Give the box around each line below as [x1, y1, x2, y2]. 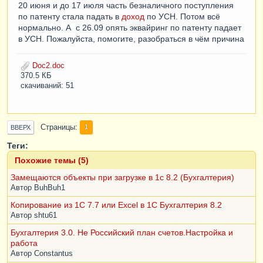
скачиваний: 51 [21, 82, 74, 90]
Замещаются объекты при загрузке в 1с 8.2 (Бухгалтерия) [11, 173, 234, 183]
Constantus [34, 249, 73, 258]
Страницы [41, 123, 75, 131]
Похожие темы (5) [15, 156, 89, 166]
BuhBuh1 [34, 184, 65, 193]
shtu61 [34, 211, 57, 220]
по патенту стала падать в [18, 12, 122, 22]
